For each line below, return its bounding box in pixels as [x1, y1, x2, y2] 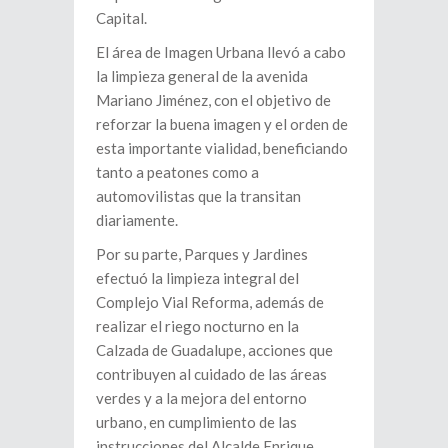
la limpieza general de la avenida [96, 67, 308, 86]
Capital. [96, 9, 147, 28]
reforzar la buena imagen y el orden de [96, 115, 348, 134]
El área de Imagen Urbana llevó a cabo [96, 43, 346, 62]
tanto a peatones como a [96, 163, 259, 182]
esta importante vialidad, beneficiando [96, 139, 348, 158]
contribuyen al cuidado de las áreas [96, 365, 327, 384]
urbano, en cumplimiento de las [96, 413, 297, 432]
